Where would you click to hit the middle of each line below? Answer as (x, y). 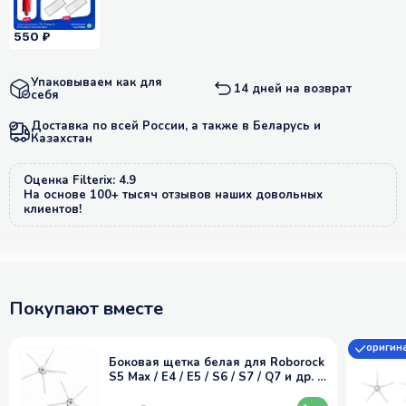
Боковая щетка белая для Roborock (217, 362)
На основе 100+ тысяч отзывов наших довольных (173, 194)
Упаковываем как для (97, 82)
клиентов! (53, 209)
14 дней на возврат (293, 88)
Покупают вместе (86, 308)
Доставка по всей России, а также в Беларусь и (176, 126)
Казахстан (62, 138)
